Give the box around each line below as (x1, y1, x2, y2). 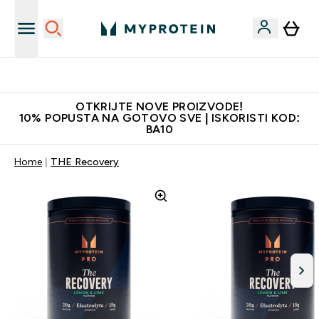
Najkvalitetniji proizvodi (114, 69, 222, 80)
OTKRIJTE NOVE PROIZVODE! (75, 100, 244, 113)
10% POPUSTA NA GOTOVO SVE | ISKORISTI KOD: (19, 112, 300, 124)
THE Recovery (51, 156, 119, 167)
